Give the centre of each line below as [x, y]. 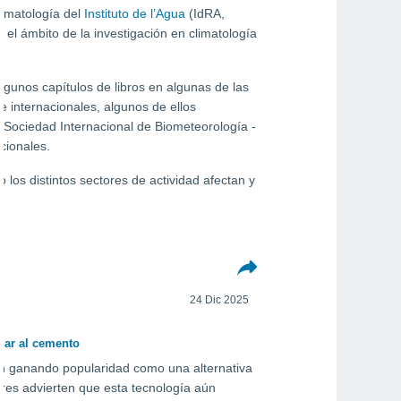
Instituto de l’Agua [135, 13]
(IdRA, [205, 13]
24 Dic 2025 [219, 300]
